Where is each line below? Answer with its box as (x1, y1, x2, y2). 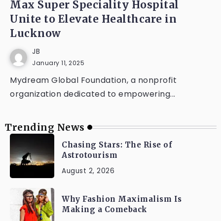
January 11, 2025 (32, 59, 84, 67)
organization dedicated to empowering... (10, 88, 176, 100)
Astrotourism (62, 150, 117, 160)
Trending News (5, 121, 85, 133)
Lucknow (10, 27, 61, 40)
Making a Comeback (62, 205, 147, 214)
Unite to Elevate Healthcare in (10, 13, 177, 26)
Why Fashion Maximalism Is (62, 194, 182, 204)
